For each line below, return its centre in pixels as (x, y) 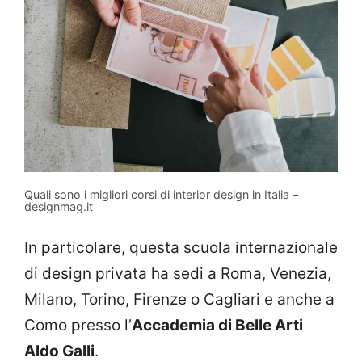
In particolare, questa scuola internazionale (181, 248)
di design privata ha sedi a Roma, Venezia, (178, 274)
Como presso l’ (78, 326)
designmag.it (59, 206)
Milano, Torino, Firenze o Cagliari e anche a (179, 300)
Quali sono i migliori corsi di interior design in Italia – (161, 194)
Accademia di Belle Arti (217, 326)
